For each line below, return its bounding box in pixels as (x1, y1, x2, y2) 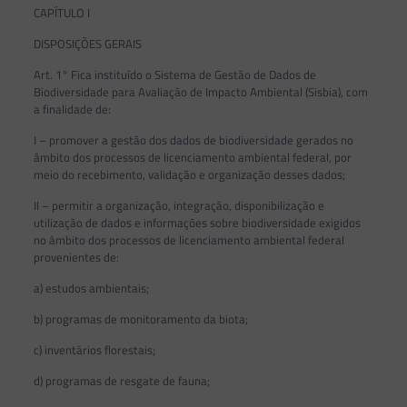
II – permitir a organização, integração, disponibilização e (33, 196, 324, 214)
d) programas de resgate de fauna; (33, 372, 210, 390)
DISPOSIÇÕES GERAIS (33, 35, 142, 53)
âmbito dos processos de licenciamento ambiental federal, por (33, 148, 352, 166)
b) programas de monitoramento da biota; (33, 310, 248, 328)
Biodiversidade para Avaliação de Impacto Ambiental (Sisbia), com (33, 83, 368, 101)
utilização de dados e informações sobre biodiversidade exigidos (33, 213, 361, 232)
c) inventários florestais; (33, 341, 155, 359)
